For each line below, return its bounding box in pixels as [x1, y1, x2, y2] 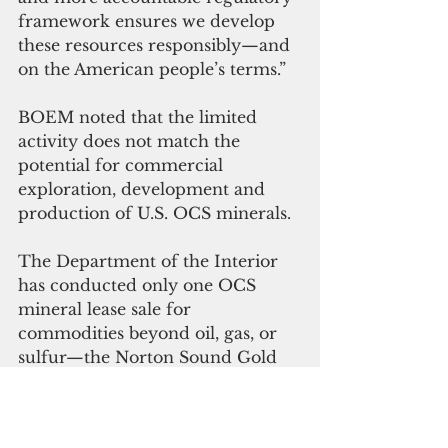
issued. [18, 418, 77, 439]
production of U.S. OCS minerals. [18, 202, 291, 223]
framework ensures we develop [18, 10, 280, 31]
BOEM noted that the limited [18, 106, 262, 127]
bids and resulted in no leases [18, 394, 261, 415]
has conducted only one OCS [18, 274, 261, 295]
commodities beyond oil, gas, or [18, 322, 282, 343]
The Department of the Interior [18, 250, 283, 271]
